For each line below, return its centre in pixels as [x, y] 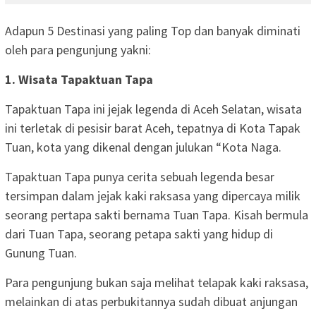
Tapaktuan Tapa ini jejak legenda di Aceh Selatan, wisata [153, 109]
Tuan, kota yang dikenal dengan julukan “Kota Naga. [143, 147]
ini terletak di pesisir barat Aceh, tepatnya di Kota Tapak [153, 128]
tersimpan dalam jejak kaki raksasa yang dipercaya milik [153, 195]
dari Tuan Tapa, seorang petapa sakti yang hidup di [139, 233]
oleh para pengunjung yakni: [78, 49]
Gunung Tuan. [42, 253]
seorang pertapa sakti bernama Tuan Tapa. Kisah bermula [157, 214]
